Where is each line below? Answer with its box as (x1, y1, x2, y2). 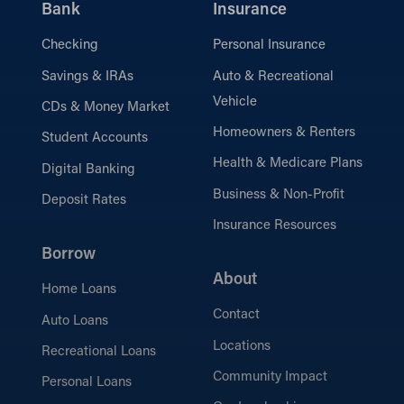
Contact (213, 308, 260, 323)
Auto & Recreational (213, 69, 334, 84)
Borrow (41, 246, 96, 264)
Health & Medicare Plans (213, 157, 363, 171)
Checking (41, 39, 98, 53)
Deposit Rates (41, 194, 126, 208)
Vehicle (213, 95, 257, 109)
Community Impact (213, 370, 327, 384)
